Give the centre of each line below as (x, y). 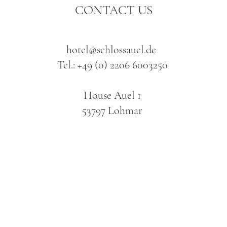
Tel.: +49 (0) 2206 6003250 (112, 65)
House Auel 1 (112, 95)
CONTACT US (113, 10)
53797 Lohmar (112, 110)
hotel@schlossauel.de (111, 50)
